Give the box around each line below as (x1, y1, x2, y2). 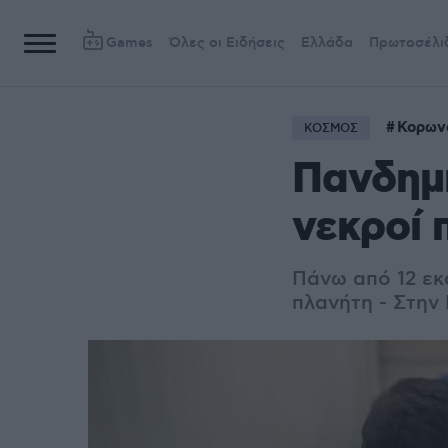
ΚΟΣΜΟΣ (304, 121, 358, 136)
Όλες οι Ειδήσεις (169, 34, 285, 52)
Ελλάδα (301, 34, 353, 52)
